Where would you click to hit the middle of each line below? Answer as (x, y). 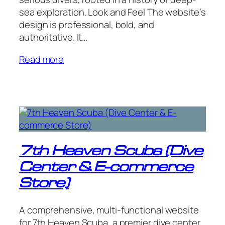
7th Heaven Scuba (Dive (111, 152)
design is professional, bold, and (87, 25)
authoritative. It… (53, 37)
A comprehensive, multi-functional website (109, 210)
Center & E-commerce (106, 168)
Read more (42, 60)
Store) (44, 184)
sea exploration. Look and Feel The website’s (113, 12)
